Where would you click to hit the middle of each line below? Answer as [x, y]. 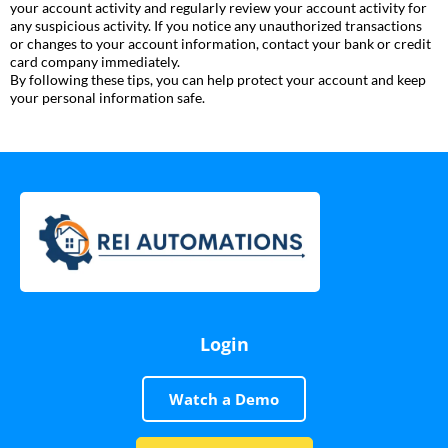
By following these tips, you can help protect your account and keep [218, 79]
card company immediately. [95, 61]
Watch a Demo [224, 399]
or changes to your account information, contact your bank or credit [220, 43]
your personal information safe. [107, 97]
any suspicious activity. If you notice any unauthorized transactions [216, 25]
